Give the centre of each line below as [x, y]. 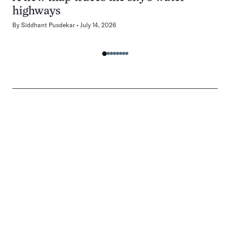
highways [36, 12]
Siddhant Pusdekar [48, 25]
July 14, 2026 [98, 25]
